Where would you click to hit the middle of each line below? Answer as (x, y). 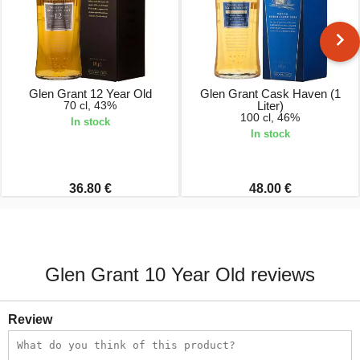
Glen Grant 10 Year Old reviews (180, 275)
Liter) (270, 105)
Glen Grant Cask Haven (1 (270, 93)
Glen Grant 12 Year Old (90, 93)
